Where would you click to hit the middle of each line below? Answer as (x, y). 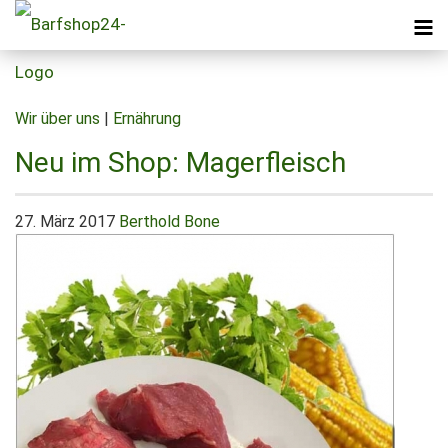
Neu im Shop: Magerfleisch (180, 162)
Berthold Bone (169, 221)
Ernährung (147, 118)
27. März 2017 (65, 221)
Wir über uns (57, 118)
